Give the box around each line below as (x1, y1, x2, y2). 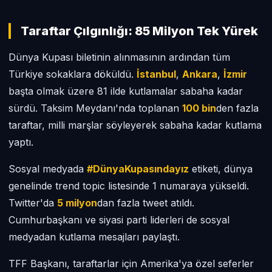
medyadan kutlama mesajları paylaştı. (8, 231, 180, 243)
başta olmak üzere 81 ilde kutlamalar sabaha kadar (8, 85, 243, 97)
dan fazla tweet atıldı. (97, 197, 194, 209)
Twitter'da (8, 197, 57, 209)
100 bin (182, 102, 216, 114)
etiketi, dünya (189, 163, 253, 175)
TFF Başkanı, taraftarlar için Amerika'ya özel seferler (8, 257, 254, 270)
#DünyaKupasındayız (87, 163, 189, 175)
